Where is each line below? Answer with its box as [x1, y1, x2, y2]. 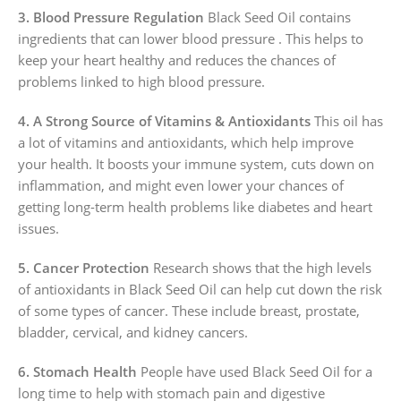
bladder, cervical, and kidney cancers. [18, 322, 248, 341]
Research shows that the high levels [149, 258, 371, 277]
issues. [18, 218, 59, 237]
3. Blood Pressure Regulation [18, 7, 204, 26]
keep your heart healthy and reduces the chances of [18, 50, 336, 69]
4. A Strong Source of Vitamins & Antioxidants [18, 111, 311, 130]
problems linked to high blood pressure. [18, 72, 265, 90]
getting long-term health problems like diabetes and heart [18, 197, 372, 216]
